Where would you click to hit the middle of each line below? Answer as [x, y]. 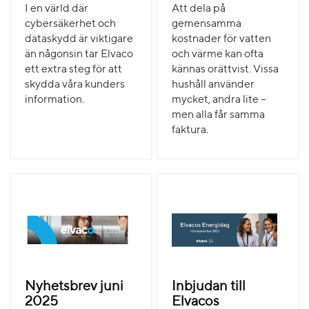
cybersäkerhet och [70, 24]
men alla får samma [219, 116]
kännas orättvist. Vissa [226, 70]
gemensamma [207, 24]
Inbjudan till [209, 287]
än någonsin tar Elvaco [79, 55]
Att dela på [199, 9]
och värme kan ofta [218, 55]
